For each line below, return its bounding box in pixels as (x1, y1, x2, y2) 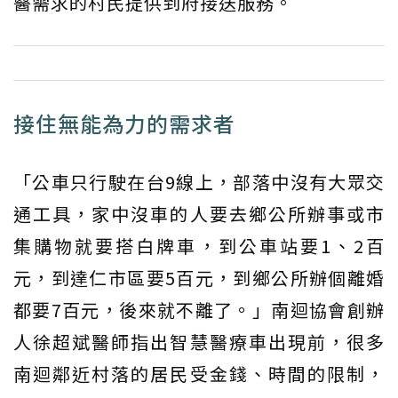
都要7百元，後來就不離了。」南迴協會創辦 (13, 297, 385, 323)
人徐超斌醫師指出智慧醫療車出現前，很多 (13, 329, 385, 355)
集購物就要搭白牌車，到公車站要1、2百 (13, 233, 385, 259)
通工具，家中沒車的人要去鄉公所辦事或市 (13, 201, 385, 227)
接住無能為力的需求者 (13, 107, 235, 139)
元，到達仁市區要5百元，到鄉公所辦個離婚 (13, 265, 385, 291)
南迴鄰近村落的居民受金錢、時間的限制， (13, 361, 385, 387)
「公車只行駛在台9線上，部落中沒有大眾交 (13, 169, 385, 195)
